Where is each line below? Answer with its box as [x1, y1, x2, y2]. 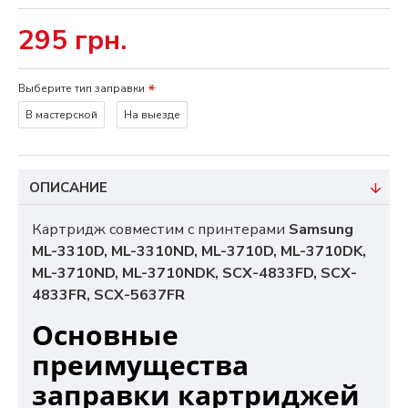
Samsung [289, 219, 353, 240]
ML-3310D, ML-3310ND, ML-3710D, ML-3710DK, [32, 241, 366, 261]
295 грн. [18, 22, 127, 59]
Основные [32, 316, 178, 353]
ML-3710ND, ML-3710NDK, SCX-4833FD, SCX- [32, 263, 357, 283]
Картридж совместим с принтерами [32, 219, 289, 240]
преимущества [32, 346, 249, 383]
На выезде [124, 107, 180, 122]
